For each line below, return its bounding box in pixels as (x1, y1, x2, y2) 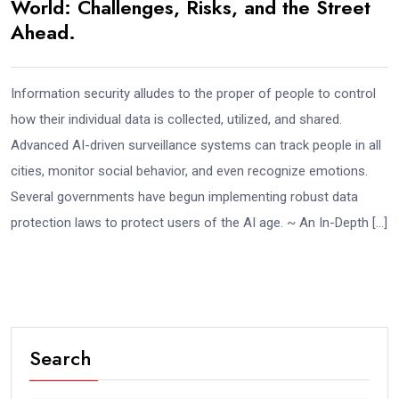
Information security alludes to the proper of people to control (11, 85, 376, 102)
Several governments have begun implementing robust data (11, 189, 358, 205)
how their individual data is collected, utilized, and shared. (11, 111, 342, 127)
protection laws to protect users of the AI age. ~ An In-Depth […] (11, 215, 387, 231)
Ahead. (11, 18, 76, 46)
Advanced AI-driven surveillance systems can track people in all (11, 137, 381, 153)
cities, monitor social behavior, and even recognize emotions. (11, 163, 368, 179)
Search (29, 344, 92, 372)
